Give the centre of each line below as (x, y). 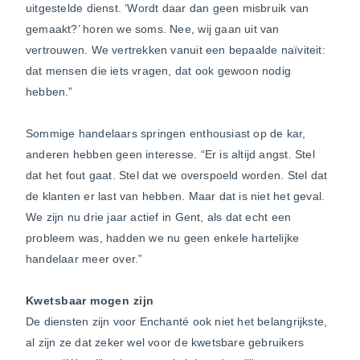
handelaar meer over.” (84, 258)
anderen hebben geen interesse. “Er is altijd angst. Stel (170, 154)
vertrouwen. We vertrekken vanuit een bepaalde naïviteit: (176, 49)
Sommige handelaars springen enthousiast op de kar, (166, 133)
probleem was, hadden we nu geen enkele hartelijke (163, 237)
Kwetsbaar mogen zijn (90, 300)
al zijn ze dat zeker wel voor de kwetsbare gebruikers (165, 342)
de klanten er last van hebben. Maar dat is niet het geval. (176, 196)
